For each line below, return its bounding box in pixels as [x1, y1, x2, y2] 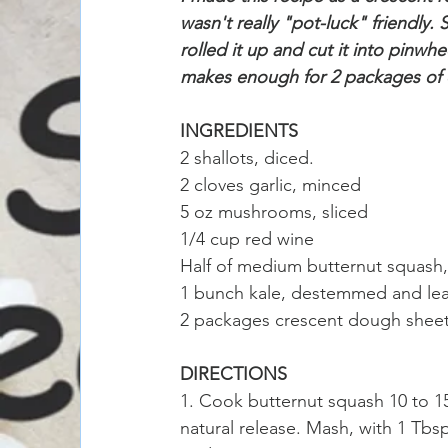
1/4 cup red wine [180, 227, 314, 250]
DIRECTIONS [180, 362, 287, 385]
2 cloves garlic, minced [180, 173, 361, 196]
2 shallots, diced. [180, 146, 314, 169]
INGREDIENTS [180, 119, 298, 142]
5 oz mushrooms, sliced [180, 200, 368, 223]
